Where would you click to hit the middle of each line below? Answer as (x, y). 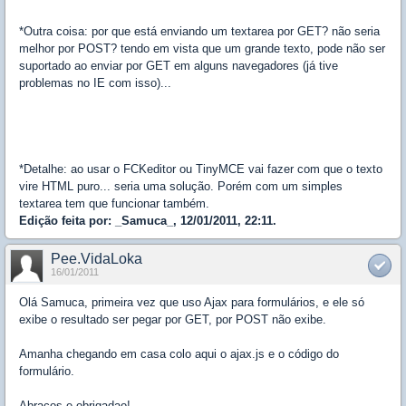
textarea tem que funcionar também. (114, 204)
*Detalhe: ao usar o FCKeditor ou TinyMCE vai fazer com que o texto (201, 169)
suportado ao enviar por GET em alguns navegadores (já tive (179, 66)
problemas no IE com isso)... (95, 83)
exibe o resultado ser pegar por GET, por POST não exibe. (173, 320)
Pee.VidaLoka (97, 259)
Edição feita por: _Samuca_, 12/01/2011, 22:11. (148, 221)
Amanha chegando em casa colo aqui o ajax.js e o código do (179, 354)
